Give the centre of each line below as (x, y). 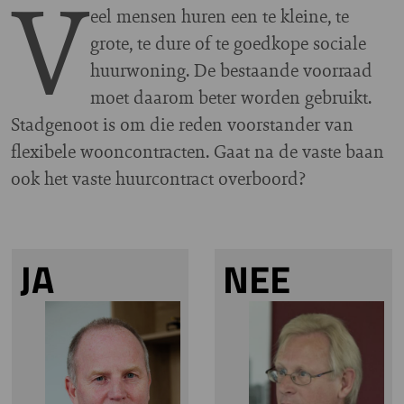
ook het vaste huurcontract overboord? (158, 179)
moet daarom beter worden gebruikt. (231, 97)
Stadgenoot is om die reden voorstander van (182, 124)
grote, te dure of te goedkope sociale (228, 43)
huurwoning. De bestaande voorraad (231, 70)
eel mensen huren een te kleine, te (220, 16)
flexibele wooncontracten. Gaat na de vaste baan (197, 151)
